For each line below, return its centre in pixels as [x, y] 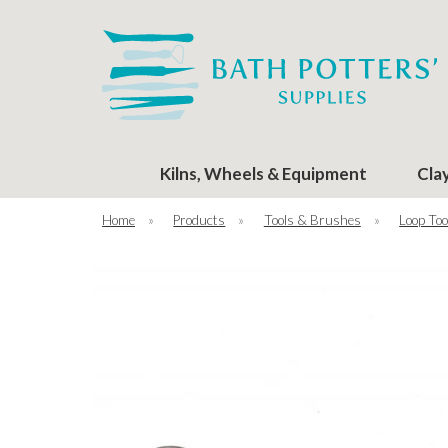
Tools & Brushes [312, 219]
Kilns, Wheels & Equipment [263, 173]
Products [199, 219]
